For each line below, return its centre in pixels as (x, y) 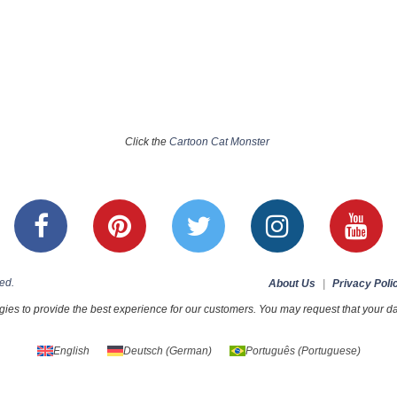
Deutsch (143, 351)
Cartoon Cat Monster (219, 142)
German (188, 351)
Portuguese (329, 351)
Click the (147, 142)
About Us (292, 284)
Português (270, 351)
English (71, 351)
